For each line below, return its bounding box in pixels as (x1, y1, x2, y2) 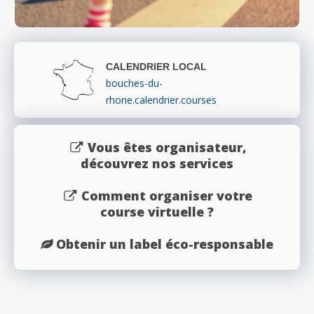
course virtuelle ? (100, 203, 214, 221)
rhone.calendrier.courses (106, 93, 217, 107)
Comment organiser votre (81, 187, 253, 205)
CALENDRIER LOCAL (106, 61, 207, 73)
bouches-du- (106, 76, 163, 90)
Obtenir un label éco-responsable (56, 235, 273, 253)
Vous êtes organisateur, (87, 139, 247, 156)
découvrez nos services (81, 155, 233, 172)
